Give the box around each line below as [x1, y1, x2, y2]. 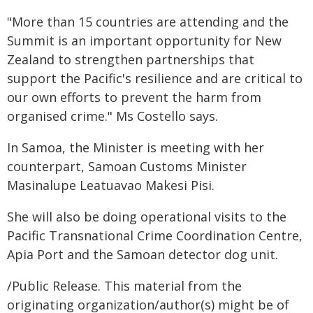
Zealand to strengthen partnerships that [7, 50, 254, 68]
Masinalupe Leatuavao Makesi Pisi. [7, 176, 214, 194]
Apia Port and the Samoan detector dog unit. [7, 245, 278, 263]
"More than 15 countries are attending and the [7, 13, 289, 30]
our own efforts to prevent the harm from [7, 88, 261, 105]
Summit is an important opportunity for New [7, 31, 282, 49]
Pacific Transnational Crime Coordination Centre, [7, 226, 303, 244]
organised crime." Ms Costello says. [7, 107, 218, 124]
